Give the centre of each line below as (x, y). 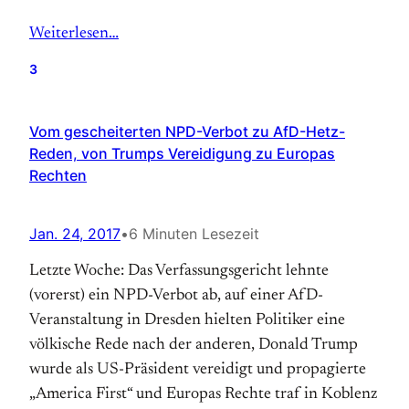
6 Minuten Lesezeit (194, 234)
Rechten (58, 175)
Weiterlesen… (74, 34)
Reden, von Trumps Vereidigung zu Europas (182, 153)
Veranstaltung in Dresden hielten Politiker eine (187, 320)
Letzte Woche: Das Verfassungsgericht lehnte (179, 271)
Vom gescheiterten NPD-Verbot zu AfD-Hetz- (187, 131)
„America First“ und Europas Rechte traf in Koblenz (203, 394)
